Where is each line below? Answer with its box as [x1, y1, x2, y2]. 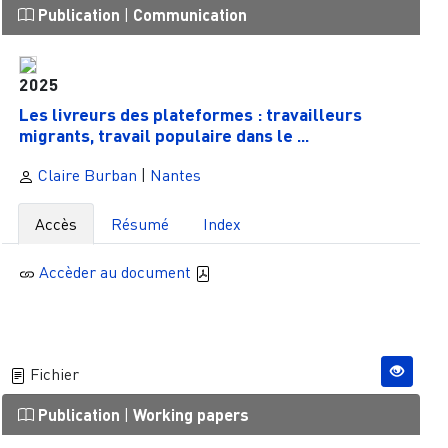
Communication [132, 5, 247, 25]
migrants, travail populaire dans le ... [19, 123, 310, 146]
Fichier [25, 364, 79, 385]
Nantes [149, 164, 201, 185]
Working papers [132, 405, 249, 425]
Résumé [110, 213, 169, 234]
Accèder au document [39, 261, 196, 282]
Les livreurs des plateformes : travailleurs [19, 102, 363, 125]
